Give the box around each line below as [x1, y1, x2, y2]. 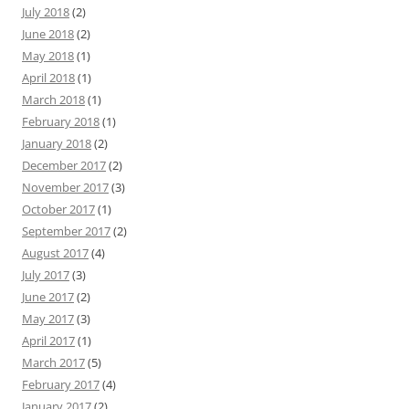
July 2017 [22, 267, 69, 283]
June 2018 [22, 26, 74, 42]
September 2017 [22, 223, 110, 239]
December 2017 [22, 157, 106, 173]
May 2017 [22, 310, 74, 327]
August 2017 [22, 245, 89, 261]
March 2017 [22, 354, 85, 371]
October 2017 [22, 201, 95, 217]
